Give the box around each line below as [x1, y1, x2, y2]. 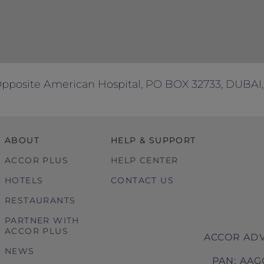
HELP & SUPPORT [111, 135, 196, 146]
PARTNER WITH [5, 215, 80, 226]
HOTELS [5, 175, 44, 186]
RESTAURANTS [5, 195, 76, 206]
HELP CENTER [111, 155, 179, 166]
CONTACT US [111, 175, 174, 186]
